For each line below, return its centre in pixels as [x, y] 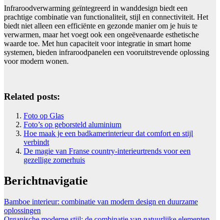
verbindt [36, 142]
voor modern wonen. [36, 61]
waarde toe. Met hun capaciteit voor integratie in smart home [97, 43]
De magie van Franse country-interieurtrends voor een [107, 151]
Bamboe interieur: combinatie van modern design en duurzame [101, 201]
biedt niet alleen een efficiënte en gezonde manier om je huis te [101, 26]
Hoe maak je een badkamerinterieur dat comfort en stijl [108, 133]
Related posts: [32, 97]
